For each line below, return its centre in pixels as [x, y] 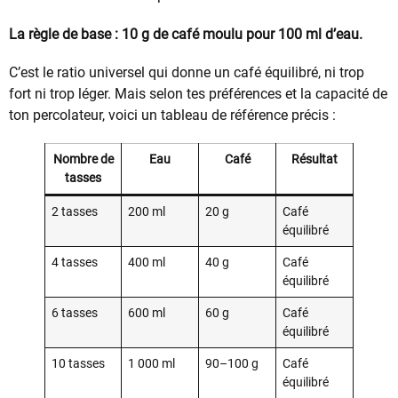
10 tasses [79, 363]
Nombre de [83, 159]
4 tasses [75, 262]
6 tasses [75, 313]
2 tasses [75, 211]
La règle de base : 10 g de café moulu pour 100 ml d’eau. [186, 34]
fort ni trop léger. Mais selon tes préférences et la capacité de [198, 93]
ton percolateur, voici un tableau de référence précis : [172, 115]
